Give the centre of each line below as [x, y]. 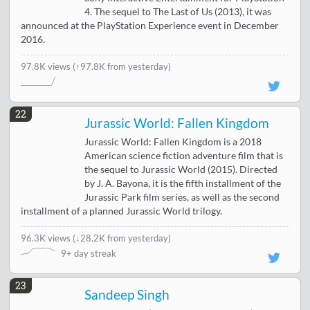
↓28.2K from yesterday [122, 238]
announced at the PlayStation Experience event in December [150, 25]
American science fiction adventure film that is [184, 155]
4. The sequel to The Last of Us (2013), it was [178, 11]
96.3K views [47, 238]
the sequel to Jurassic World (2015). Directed [181, 169]
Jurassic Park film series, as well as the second [182, 197]
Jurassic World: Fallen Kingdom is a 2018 [173, 142]
